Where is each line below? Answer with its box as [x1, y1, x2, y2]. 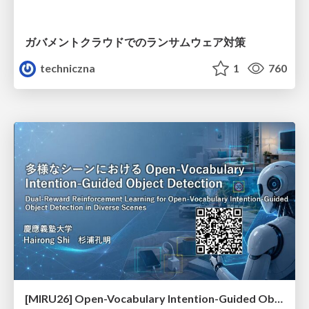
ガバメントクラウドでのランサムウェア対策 [25, 34, 246, 48]
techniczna [38, 61, 96, 74]
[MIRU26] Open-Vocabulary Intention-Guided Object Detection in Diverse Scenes [275, 292, 283, 306]
